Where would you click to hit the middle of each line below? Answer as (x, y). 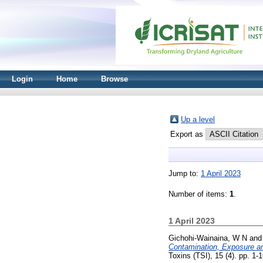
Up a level (198, 119)
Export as (188, 134)
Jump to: (185, 173)
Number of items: (199, 194)
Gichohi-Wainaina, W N (208, 238)
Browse (114, 79)
